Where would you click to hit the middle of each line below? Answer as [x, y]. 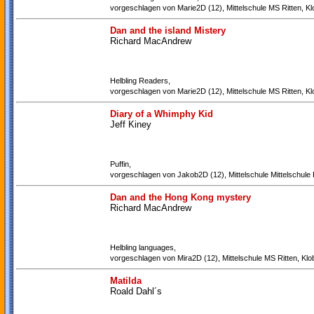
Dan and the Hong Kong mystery [180, 197]
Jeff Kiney [131, 124]
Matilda [126, 281]
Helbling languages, [143, 247]
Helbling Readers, [140, 81]
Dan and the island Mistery [168, 30]
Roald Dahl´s [136, 291]
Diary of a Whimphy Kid [162, 114]
